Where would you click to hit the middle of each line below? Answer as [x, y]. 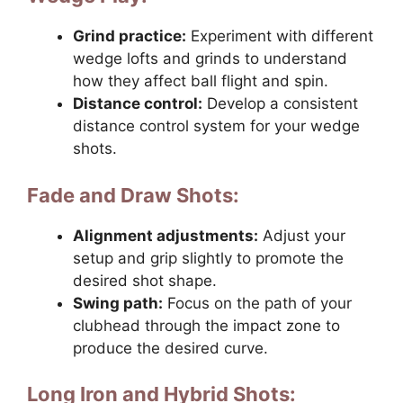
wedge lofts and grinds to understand [210, 59]
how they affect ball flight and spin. [201, 81]
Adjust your [302, 235]
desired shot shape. [145, 280]
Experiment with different [280, 36]
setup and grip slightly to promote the [208, 258]
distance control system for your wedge [216, 126]
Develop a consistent [280, 104]
